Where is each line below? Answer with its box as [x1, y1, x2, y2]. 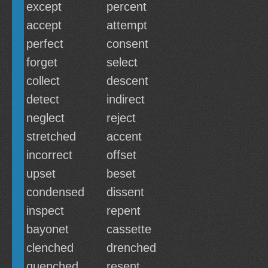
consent [106, 37, 148, 50]
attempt [106, 19, 147, 32]
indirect [106, 93, 145, 106]
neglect [26, 111, 65, 124]
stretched [26, 130, 76, 143]
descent [106, 74, 148, 87]
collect [26, 74, 60, 87]
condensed [26, 185, 84, 199]
